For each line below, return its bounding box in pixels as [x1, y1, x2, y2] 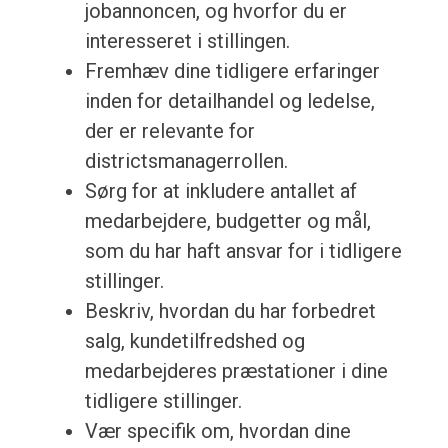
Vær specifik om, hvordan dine [84, 419, 351, 444]
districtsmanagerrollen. [84, 149, 288, 174]
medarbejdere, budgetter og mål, [84, 209, 371, 234]
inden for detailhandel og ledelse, [84, 89, 375, 114]
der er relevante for [84, 119, 255, 144]
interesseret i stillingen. [84, 29, 290, 54]
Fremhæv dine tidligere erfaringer [84, 59, 380, 84]
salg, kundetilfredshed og [84, 329, 305, 354]
